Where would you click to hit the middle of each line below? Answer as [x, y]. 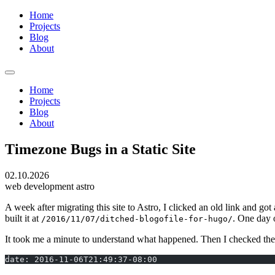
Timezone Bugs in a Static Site [100, 149]
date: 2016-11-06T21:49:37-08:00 [81, 259]
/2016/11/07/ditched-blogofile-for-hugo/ [137, 219]
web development [41, 186]
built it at [23, 218]
